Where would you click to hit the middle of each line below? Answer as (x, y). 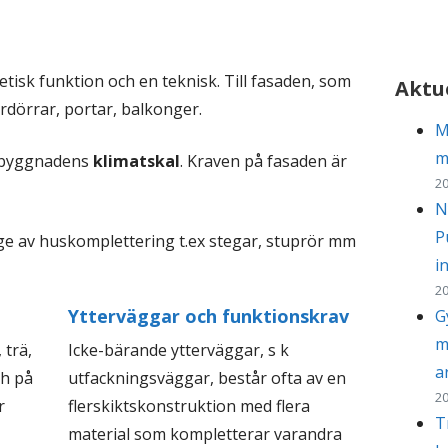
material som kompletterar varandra (205, 434)
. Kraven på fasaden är (264, 161)
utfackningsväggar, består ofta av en (207, 378)
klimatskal (137, 161)
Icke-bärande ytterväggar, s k (179, 350)
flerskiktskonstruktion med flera (189, 406)
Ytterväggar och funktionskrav (209, 316)
